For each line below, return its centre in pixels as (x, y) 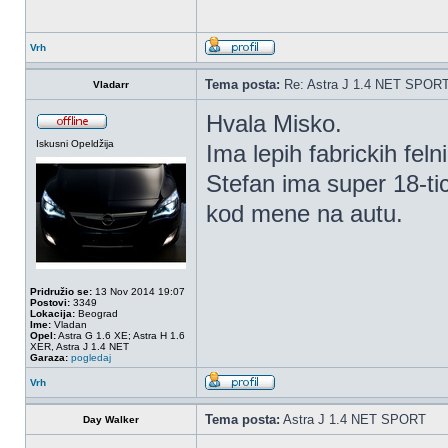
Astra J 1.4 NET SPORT (353, 419)
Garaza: (49, 357)
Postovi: (50, 302)
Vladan (69, 324)
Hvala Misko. (274, 123)
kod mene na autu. (304, 213)
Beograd (96, 313)
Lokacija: (52, 313)
